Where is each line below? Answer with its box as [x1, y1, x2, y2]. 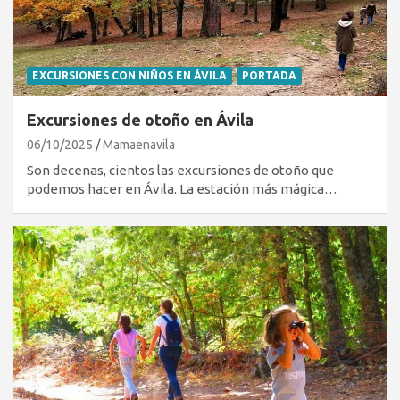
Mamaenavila [103, 137, 175, 152]
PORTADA [242, 69, 296, 81]
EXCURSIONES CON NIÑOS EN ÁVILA [32, 69, 227, 81]
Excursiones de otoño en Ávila [27, 110, 254, 129]
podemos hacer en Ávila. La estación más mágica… [27, 180, 337, 196]
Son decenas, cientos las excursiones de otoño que [27, 162, 334, 178]
